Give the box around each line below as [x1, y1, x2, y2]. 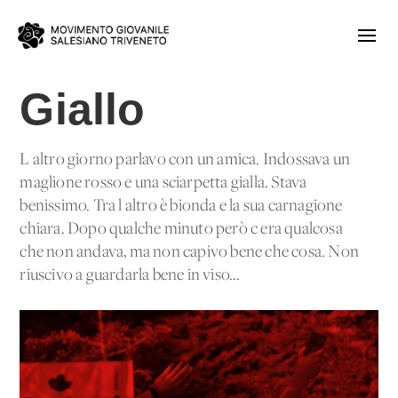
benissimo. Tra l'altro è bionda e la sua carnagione [20, 197, 343, 215]
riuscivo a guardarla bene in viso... [20, 267, 241, 284]
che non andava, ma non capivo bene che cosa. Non [20, 243, 360, 261]
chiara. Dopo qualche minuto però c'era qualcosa [20, 220, 343, 238]
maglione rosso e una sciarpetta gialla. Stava [20, 174, 307, 192]
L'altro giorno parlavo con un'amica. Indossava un [20, 151, 351, 169]
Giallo [20, 84, 146, 134]
